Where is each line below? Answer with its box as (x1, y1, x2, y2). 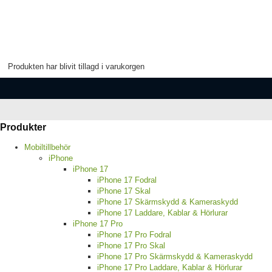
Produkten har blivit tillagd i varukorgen (8, 61, 144, 71)
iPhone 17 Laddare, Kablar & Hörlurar (97, 208, 228, 218)
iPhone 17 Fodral (97, 175, 157, 185)
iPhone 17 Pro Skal (97, 241, 165, 251)
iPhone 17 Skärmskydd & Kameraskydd (97, 197, 238, 207)
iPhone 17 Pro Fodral (97, 230, 171, 240)
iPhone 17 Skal (97, 186, 151, 196)
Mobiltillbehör (24, 143, 70, 152)
